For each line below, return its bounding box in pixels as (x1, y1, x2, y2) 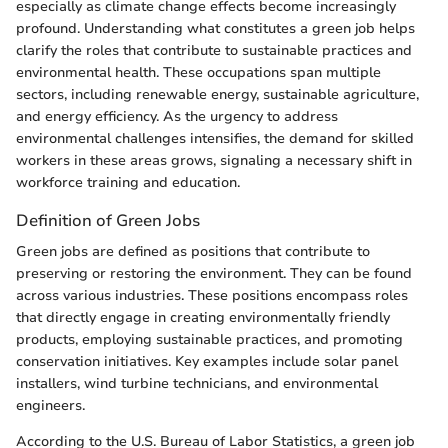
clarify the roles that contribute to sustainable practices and (16, 40, 412, 60)
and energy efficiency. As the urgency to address (16, 106, 338, 126)
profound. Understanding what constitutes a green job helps (16, 18, 415, 38)
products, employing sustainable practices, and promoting (16, 330, 403, 350)
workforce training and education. (16, 172, 240, 192)
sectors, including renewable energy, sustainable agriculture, (16, 84, 419, 104)
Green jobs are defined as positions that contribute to (16, 242, 370, 262)
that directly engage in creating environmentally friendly (16, 308, 390, 328)
